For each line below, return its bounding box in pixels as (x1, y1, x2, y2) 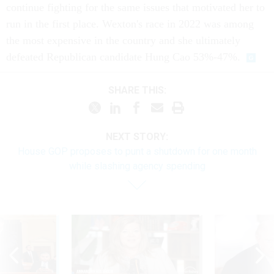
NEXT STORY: (106, 130, 168, 143)
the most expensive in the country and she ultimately (6, 34, 240, 46)
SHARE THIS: (114, 84, 166, 97)
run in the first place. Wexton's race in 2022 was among (6, 17, 254, 30)
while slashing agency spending (68, 160, 206, 172)
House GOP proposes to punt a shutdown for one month (17, 145, 257, 157)
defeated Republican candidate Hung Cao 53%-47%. (6, 50, 240, 63)
